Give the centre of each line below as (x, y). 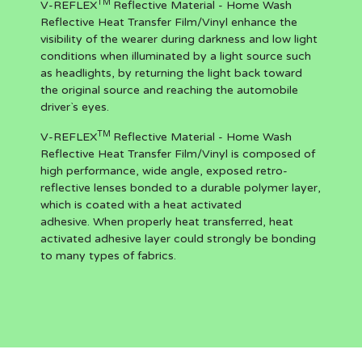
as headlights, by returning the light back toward (171, 73)
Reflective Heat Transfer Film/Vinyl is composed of (178, 154)
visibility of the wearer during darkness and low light (179, 39)
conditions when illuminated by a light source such (176, 56)
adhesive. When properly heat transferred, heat (167, 222)
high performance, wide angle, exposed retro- (164, 171)
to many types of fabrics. (108, 256)
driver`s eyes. (75, 107)
